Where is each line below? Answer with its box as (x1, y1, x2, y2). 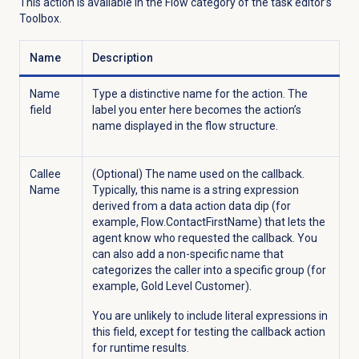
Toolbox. (18, 12, 62, 26)
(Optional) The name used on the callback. (91, 167, 305, 181)
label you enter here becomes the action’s (91, 103, 301, 117)
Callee (29, 167, 61, 181)
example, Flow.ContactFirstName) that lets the (91, 216, 325, 229)
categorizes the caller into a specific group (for (91, 264, 326, 277)
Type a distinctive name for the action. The (91, 87, 308, 101)
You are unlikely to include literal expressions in (91, 309, 328, 323)
